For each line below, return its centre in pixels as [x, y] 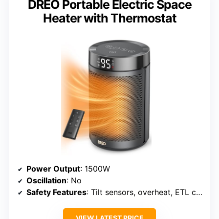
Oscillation [46, 181]
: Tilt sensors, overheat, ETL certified [141, 192]
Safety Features [56, 192]
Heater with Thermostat [109, 18]
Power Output [53, 169]
